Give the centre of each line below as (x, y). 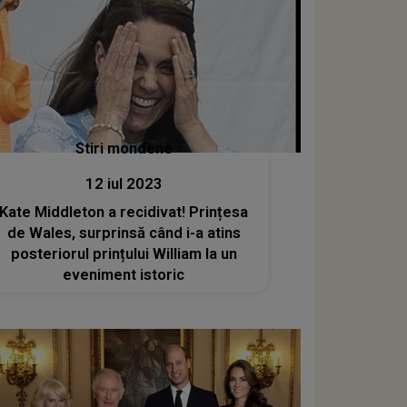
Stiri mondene (124, 149)
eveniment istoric (124, 275)
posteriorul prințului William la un (124, 254)
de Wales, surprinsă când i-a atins (124, 233)
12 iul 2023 (124, 184)
